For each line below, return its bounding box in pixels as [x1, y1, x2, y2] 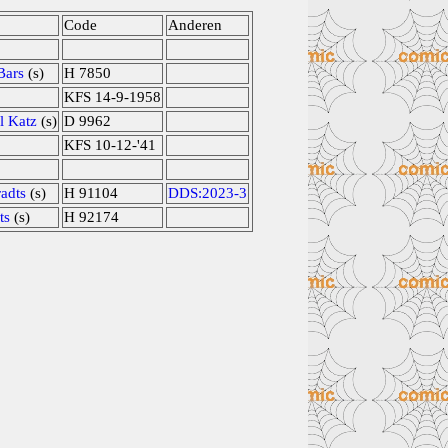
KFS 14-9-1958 [64, 89, 161, 105]
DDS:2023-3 [168, 185, 247, 201]
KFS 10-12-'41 [64, 137, 156, 153]
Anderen [168, 17, 222, 33]
